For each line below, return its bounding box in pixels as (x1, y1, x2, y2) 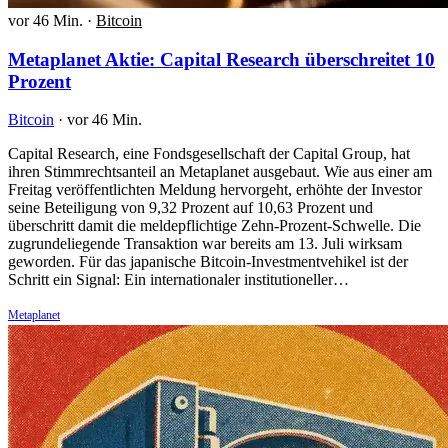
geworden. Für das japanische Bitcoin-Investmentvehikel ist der (8, 253, 408, 271)
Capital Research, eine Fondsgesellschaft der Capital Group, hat (8, 145, 410, 163)
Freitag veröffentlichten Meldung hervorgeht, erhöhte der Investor (8, 181, 422, 199)
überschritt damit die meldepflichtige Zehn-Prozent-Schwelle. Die (8, 217, 421, 235)
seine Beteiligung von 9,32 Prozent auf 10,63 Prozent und (8, 199, 373, 217)
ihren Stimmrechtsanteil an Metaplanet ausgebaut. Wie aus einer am (8, 163, 432, 181)
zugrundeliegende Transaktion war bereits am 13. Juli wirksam (8, 235, 402, 253)
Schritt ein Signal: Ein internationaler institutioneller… (8, 271, 349, 289)
